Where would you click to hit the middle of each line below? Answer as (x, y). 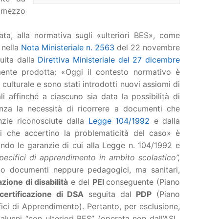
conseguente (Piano (143, 182)
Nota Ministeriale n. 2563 (68, 48)
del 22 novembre (147, 48)
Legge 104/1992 (119, 121)
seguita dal (110, 194)
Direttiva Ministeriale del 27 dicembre (109, 60)
